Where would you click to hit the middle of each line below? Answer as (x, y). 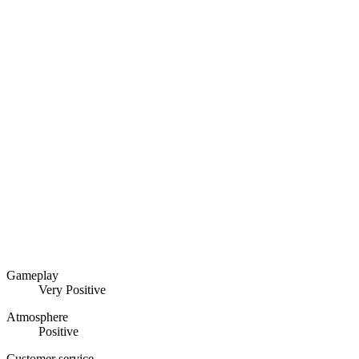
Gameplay (32, 275)
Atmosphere (37, 317)
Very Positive (72, 290)
